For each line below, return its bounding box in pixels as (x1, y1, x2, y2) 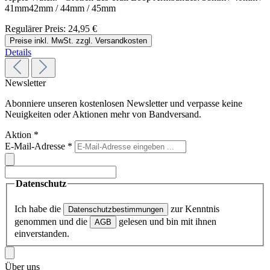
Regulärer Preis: (5, 23, 68, 34)
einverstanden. (14, 228, 69, 239)
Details (5, 46, 31, 57)
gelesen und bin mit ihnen (116, 216, 216, 227)
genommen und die (14, 216, 90, 227)
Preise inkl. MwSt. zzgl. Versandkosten (10, 36, 147, 45)
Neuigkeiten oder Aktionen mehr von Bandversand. (5, 108, 201, 119)
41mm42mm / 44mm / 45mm (5, 2, 116, 13)
